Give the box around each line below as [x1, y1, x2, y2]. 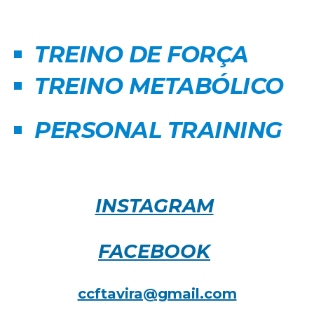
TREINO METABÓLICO [34, 72, 284, 100]
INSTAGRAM [95, 194, 214, 217]
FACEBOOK [98, 240, 210, 263]
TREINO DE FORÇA [34, 41, 255, 68]
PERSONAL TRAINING [34, 116, 282, 144]
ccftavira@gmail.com [77, 285, 237, 302]
